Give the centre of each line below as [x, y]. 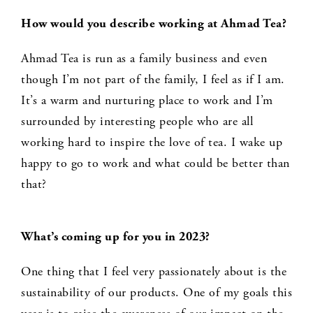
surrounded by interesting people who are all [137, 122]
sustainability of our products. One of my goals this [156, 293]
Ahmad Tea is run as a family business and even [144, 59]
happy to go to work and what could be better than [155, 163]
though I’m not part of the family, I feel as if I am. [153, 80]
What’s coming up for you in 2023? [116, 237]
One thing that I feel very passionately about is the [154, 272]
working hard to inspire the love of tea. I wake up [152, 143]
